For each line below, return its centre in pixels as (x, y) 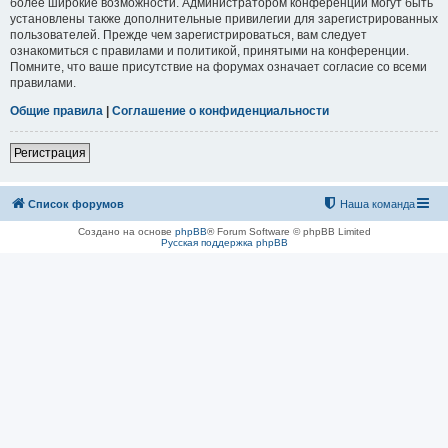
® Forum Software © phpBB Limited (288, 231)
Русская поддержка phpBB (224, 242)
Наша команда (377, 203)
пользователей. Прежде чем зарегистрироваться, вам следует (188, 34)
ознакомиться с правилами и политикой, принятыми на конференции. (209, 50)
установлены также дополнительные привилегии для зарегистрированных (224, 18)
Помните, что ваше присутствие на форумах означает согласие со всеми (218, 66)
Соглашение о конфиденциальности (220, 110)
